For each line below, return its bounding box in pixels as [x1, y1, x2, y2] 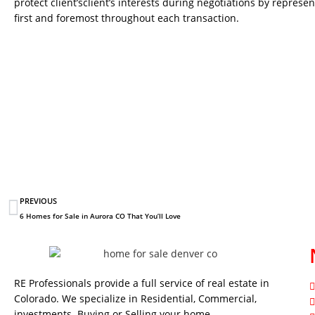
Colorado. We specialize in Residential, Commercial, [14, 292, 257, 306]
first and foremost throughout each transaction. [14, 11, 239, 25]
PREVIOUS [20, 195, 57, 206]
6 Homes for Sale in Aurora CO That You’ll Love [20, 212, 181, 221]
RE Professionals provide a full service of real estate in [14, 276, 269, 290]
